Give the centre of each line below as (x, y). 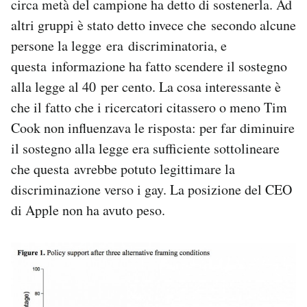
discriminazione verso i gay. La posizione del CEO (151, 190)
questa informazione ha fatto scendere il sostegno (149, 66)
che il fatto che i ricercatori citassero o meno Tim (149, 108)
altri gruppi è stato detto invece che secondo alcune (153, 25)
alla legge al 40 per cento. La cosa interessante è (146, 87)
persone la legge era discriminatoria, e (119, 46)
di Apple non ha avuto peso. (88, 210)
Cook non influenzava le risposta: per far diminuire (153, 128)
